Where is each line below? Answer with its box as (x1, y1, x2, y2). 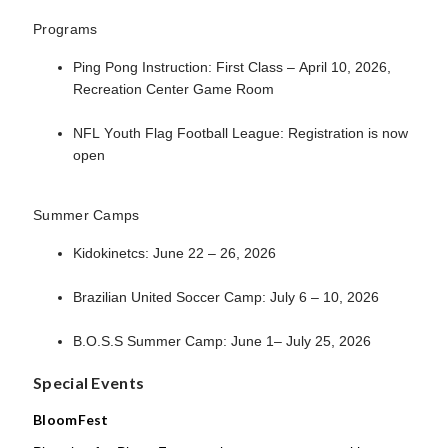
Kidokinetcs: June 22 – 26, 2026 (73, 245, 276, 261)
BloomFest (33, 411, 109, 428)
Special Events (33, 373, 145, 392)
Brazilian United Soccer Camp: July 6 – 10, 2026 (73, 289, 379, 305)
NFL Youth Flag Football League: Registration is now (73, 125, 408, 141)
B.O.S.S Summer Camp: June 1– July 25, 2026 (73, 333, 371, 349)
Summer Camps (33, 207, 140, 223)
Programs (33, 21, 98, 37)
